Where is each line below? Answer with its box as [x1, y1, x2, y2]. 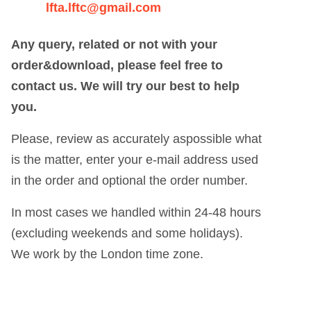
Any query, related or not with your [11, 37, 218, 51]
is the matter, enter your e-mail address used [11, 152, 259, 167]
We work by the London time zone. [11, 246, 204, 261]
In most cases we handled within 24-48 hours [11, 205, 262, 219]
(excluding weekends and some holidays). [11, 226, 244, 240]
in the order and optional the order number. [11, 173, 249, 187]
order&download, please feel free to [11, 58, 224, 72]
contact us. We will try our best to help [11, 78, 240, 93]
